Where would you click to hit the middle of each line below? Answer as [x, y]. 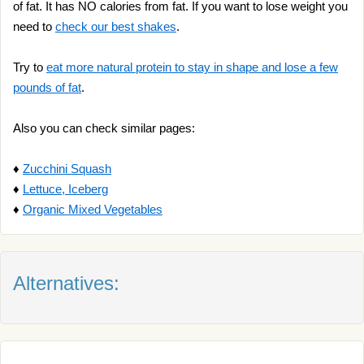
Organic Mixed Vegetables [93, 209]
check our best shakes [116, 26]
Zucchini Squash [67, 169]
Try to [30, 67]
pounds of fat [47, 87]
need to [34, 26]
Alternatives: [66, 283]
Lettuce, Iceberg [65, 189]
